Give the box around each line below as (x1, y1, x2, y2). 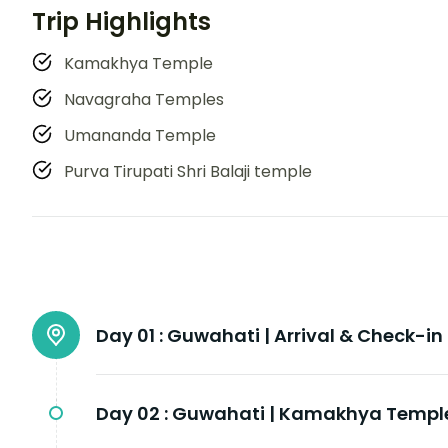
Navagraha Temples (64, 88, 224, 112)
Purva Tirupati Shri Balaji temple (64, 160, 312, 184)
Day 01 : (96, 323, 163, 349)
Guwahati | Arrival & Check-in (167, 323, 443, 349)
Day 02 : (96, 401, 168, 427)
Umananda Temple (64, 124, 216, 148)
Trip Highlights (32, 5, 211, 39)
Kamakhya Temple (64, 52, 213, 76)
